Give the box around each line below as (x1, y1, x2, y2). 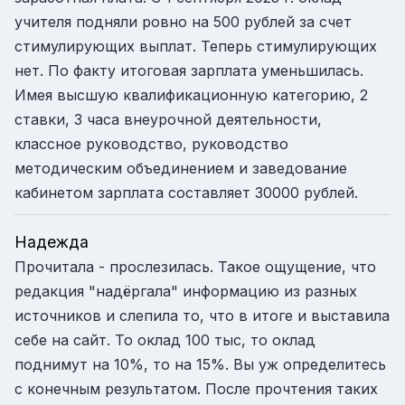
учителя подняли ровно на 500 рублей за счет (14, 12, 352, 31)
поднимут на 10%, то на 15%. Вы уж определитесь (14, 354, 386, 373)
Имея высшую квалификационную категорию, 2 (14, 85, 368, 104)
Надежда (14, 231, 89, 251)
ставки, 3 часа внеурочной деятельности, (14, 109, 322, 128)
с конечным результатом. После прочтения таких (14, 379, 378, 398)
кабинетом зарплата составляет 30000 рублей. (14, 183, 358, 202)
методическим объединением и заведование (14, 158, 347, 177)
